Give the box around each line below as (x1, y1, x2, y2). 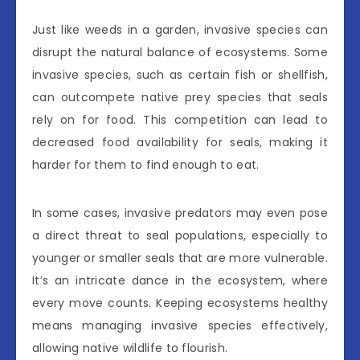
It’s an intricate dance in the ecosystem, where (32, 272, 328, 288)
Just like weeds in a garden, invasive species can (32, 21, 328, 38)
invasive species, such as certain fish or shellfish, (32, 66, 328, 83)
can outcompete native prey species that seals (32, 88, 328, 105)
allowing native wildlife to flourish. (32, 339, 228, 356)
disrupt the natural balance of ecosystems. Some (32, 43, 328, 60)
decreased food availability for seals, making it (32, 133, 328, 150)
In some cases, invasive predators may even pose (32, 204, 328, 221)
